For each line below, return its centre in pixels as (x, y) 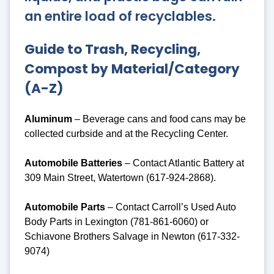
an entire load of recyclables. (120, 16)
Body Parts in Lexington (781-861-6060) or (117, 221)
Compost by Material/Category (132, 68)
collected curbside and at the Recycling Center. (126, 133)
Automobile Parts (65, 207)
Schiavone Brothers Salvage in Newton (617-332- (132, 236)
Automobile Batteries (73, 163)
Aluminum (48, 119)
